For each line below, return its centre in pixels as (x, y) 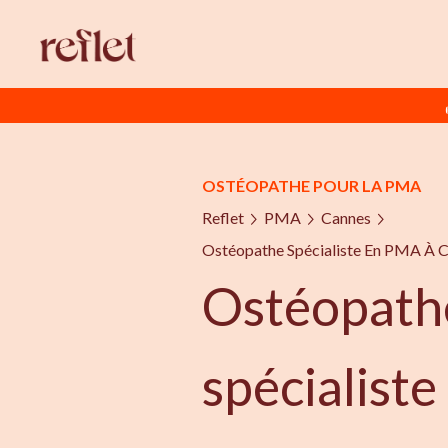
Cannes (346, 217)
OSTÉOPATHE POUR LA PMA (311, 185)
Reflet (223, 217)
